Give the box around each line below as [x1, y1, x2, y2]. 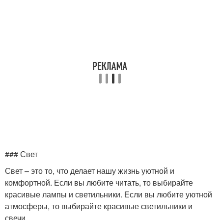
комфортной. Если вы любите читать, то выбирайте [5, 177, 193, 188]
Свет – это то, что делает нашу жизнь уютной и [5, 165, 174, 176]
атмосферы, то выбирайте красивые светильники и [5, 200, 192, 212]
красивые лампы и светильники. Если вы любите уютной [5, 189, 212, 200]
